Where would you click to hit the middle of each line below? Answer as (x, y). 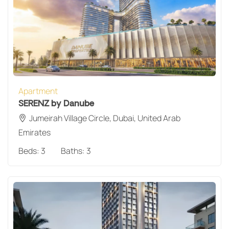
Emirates (35, 132)
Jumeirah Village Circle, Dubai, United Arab (105, 118)
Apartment (38, 91)
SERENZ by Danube (56, 104)
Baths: (74, 151)
